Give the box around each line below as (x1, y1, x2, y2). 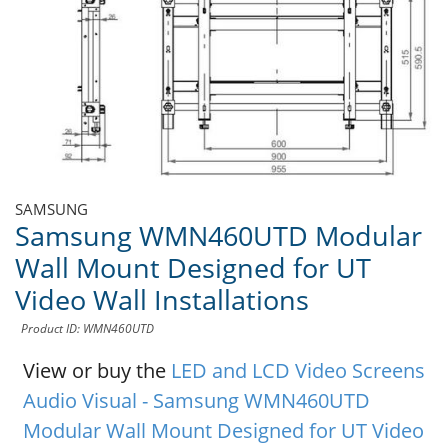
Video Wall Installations (15, 280, 309, 318)
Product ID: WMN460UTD (21, 319, 154, 337)
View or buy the (22, 356, 171, 384)
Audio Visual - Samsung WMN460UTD (22, 386, 370, 414)
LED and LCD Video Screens (170, 356, 425, 384)
